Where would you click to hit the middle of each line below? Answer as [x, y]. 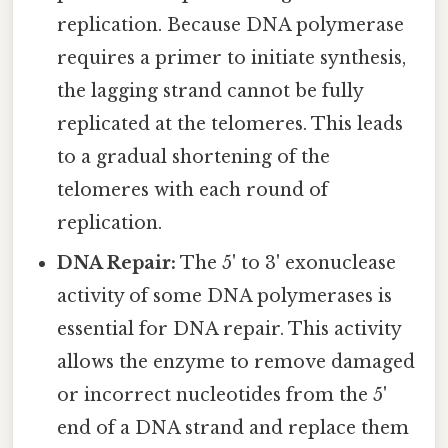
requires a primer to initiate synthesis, [232, 57]
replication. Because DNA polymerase [231, 24]
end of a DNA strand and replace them [233, 427]
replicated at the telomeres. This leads [230, 123]
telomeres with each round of [193, 189]
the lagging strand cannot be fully [210, 90]
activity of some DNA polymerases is [225, 295]
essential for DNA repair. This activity [229, 328]
